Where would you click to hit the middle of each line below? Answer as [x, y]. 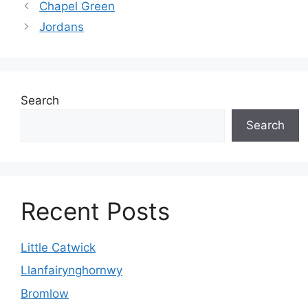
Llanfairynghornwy [71, 270]
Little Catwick [58, 247]
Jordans [62, 26]
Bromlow [45, 293]
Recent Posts [95, 211]
